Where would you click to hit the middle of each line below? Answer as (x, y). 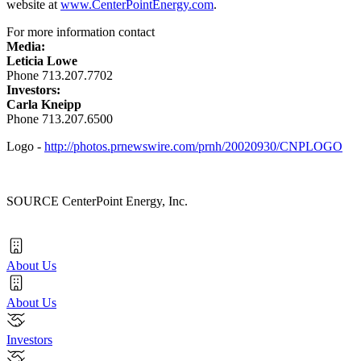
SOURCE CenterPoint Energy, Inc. (97, 201)
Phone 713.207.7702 (60, 75)
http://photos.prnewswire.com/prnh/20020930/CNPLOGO (193, 146)
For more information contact (81, 31)
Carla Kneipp (44, 104)
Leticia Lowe (42, 60)
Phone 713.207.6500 (60, 118)
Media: (26, 46)
